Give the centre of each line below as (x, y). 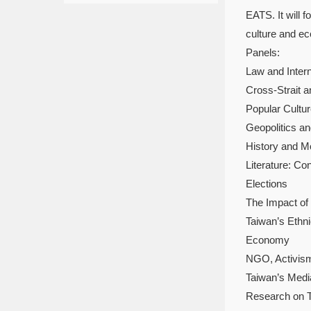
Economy (268, 240)
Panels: (263, 52)
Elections (267, 184)
